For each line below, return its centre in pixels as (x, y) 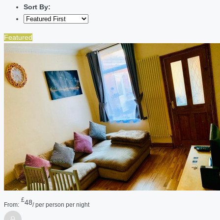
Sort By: (37, 7)
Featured (18, 38)
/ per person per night (61, 204)
